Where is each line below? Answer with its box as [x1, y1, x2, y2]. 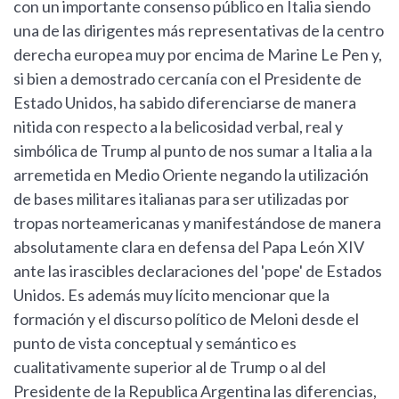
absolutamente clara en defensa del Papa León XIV [13, 237, 364, 257]
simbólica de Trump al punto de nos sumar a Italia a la [13, 141, 372, 161]
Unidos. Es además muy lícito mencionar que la [13, 285, 330, 305]
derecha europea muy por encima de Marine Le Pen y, [13, 45, 382, 65]
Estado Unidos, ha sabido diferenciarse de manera [13, 93, 356, 113]
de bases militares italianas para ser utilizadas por [13, 189, 349, 209]
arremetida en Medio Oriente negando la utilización [13, 165, 369, 185]
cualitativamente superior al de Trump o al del [13, 357, 326, 378]
